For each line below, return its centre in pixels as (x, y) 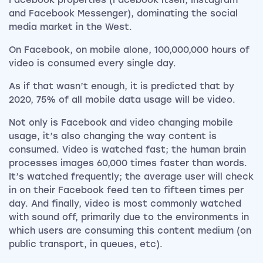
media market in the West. (70, 27)
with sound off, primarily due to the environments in (129, 218)
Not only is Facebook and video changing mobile (121, 123)
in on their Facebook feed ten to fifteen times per (126, 190)
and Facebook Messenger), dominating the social (123, 14)
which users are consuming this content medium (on (130, 231)
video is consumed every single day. (92, 64)
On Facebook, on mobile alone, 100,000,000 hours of (129, 50)
